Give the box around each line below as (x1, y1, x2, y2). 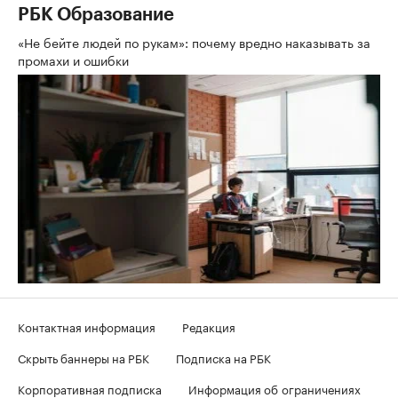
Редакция (182, 316, 235, 335)
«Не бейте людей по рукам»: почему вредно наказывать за (18, 31, 370, 52)
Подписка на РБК (176, 347, 271, 366)
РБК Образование (18, 5, 174, 24)
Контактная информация (18, 316, 155, 335)
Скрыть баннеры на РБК (18, 347, 149, 366)
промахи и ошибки (18, 49, 132, 69)
